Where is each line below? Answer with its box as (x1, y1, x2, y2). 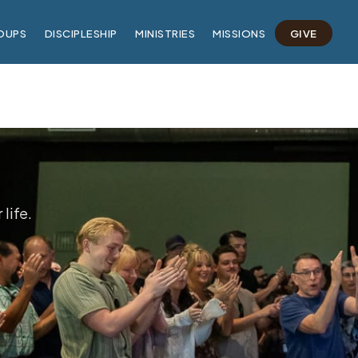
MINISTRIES (135, 26, 196, 40)
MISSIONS (213, 26, 266, 40)
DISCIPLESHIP (44, 26, 117, 40)
